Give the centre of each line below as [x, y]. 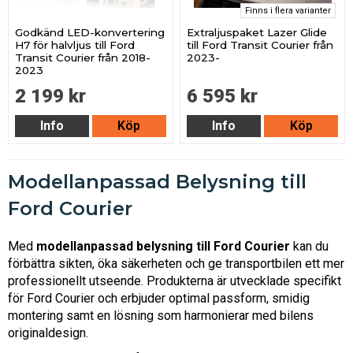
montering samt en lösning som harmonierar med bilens [161, 315]
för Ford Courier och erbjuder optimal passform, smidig [159, 298]
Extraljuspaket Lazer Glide [257, 33]
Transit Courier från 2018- [83, 58]
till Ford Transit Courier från [260, 45]
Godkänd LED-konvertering [90, 33]
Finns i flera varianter [288, 11]
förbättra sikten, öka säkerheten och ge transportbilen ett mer [176, 263]
